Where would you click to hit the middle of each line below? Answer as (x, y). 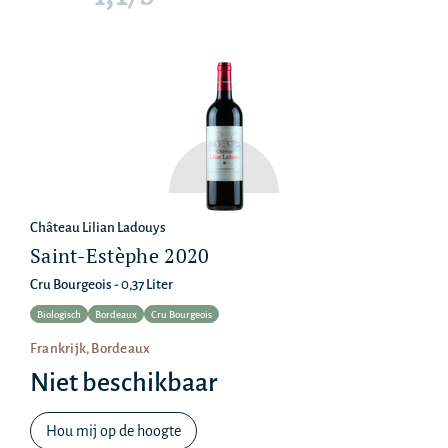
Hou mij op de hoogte (113, 431)
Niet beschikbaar (123, 383)
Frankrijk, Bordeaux (90, 349)
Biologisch (59, 315)
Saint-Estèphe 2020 (120, 256)
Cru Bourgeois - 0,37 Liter (101, 285)
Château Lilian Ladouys (98, 228)
